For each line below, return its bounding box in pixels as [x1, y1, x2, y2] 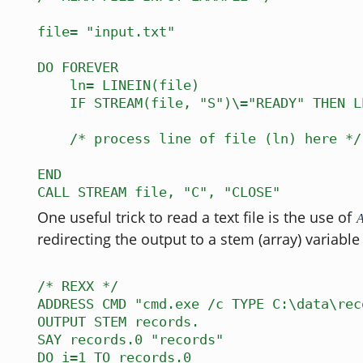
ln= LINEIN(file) [37, 77, 199, 93]
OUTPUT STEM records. [37, 314, 199, 330]
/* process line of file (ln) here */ [37, 130, 361, 147]
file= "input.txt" [37, 23, 175, 40]
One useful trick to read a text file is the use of [37, 207, 356, 227]
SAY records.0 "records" [37, 331, 224, 348]
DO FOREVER [37, 59, 118, 75]
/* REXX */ [37, 278, 118, 294]
